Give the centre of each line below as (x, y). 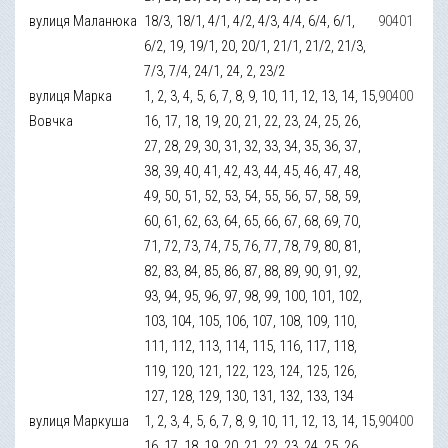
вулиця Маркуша (79, 420)
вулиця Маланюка (83, 20)
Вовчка (51, 120)
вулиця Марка (71, 95)
